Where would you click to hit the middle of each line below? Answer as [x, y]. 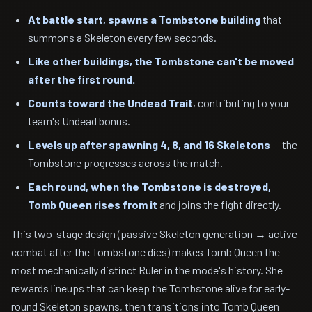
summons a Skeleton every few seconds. [122, 37]
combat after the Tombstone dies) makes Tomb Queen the [146, 252]
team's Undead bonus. [79, 121]
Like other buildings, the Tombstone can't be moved [161, 61]
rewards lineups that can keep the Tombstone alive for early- [150, 288]
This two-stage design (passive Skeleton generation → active [154, 234]
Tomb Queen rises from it [93, 204]
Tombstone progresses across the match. [125, 163]
